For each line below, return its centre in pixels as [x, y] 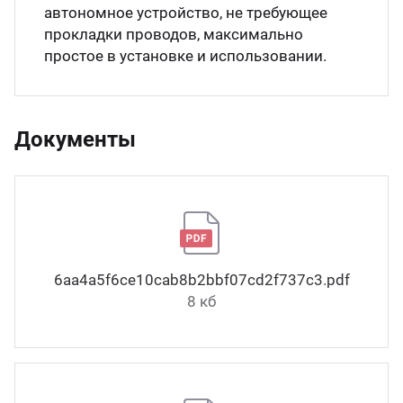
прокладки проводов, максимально [174, 34]
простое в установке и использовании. [185, 55]
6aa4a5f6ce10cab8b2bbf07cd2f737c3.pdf [201, 279]
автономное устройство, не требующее [186, 12]
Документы [75, 139]
